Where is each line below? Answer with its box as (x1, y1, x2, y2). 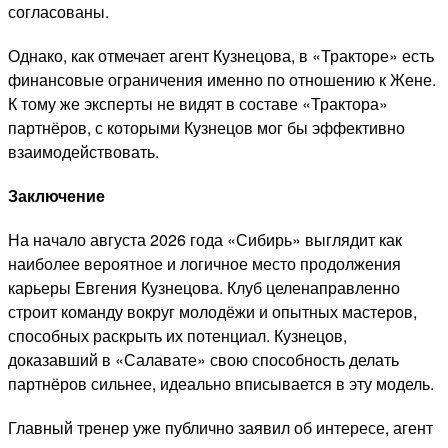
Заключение (8, 183, 105, 207)
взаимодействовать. (8, 139, 159, 163)
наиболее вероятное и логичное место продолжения (8, 251, 401, 275)
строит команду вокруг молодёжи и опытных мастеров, (8, 299, 417, 323)
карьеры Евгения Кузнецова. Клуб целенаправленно (8, 275, 400, 299)
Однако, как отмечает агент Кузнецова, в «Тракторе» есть (8, 43, 434, 67)
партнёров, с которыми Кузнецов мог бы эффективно (8, 115, 405, 139)
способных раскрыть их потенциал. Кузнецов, (8, 323, 347, 347)
